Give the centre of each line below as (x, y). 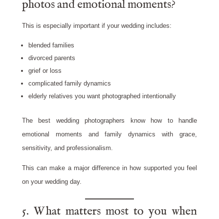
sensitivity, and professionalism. (67, 148)
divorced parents (52, 58)
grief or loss (45, 71)
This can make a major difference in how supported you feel (109, 168)
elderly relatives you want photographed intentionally (102, 96)
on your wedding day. (52, 182)
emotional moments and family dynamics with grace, (109, 134)
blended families (51, 45)
